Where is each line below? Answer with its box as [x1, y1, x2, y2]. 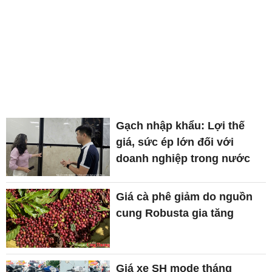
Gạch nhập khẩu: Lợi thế [116, 120, 245, 132]
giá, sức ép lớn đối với [116, 136, 234, 149]
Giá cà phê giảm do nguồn [116, 191, 253, 203]
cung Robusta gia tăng [116, 207, 234, 220]
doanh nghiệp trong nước [116, 152, 251, 165]
